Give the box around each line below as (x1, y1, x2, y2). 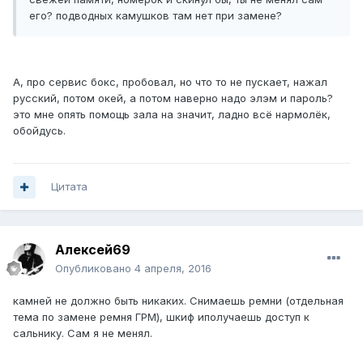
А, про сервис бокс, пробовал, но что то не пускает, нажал (13, 75, 327, 89)
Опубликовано (55, 262, 135, 275)
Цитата (51, 180, 88, 194)
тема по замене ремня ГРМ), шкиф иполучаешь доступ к (13, 310, 310, 324)
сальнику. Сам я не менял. (13, 327, 152, 340)
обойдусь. (13, 124, 66, 138)
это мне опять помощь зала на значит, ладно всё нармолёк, (13, 108, 331, 122)
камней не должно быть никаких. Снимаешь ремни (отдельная (13, 294, 344, 308)
